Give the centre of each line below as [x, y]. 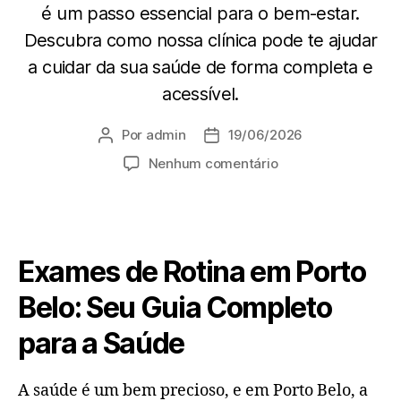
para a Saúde [102, 343]
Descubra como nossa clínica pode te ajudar [200, 40]
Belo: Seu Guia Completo [175, 307]
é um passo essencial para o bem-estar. [200, 13]
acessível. [200, 94]
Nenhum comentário [213, 163]
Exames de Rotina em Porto [192, 271]
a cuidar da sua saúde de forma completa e [200, 67]
